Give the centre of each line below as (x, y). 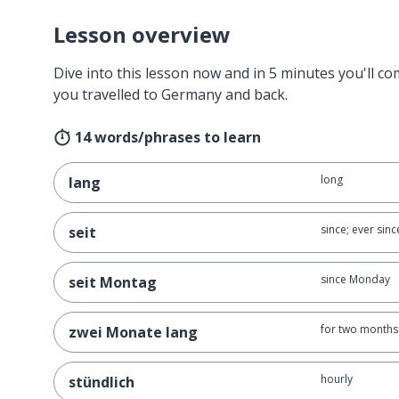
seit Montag (113, 282)
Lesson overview (142, 34)
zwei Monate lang (133, 332)
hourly (336, 379)
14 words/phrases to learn (168, 137)
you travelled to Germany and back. (171, 94)
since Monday (355, 279)
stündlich (102, 382)
